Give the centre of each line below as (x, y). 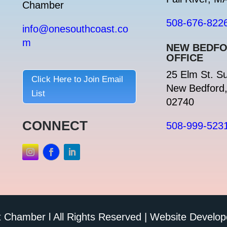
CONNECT (55, 125)
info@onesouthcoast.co (75, 29)
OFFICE (185, 58)
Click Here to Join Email (78, 80)
